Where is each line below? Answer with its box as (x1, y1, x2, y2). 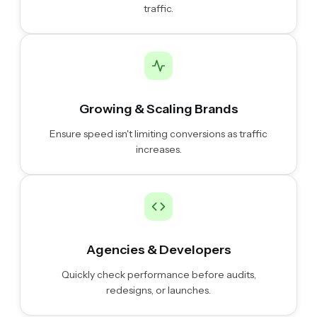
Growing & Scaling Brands (79, 101, 238, 117)
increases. (135, 143, 182, 156)
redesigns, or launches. (106, 284, 211, 297)
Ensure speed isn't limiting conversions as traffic (50, 127, 267, 141)
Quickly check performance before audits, (61, 268, 256, 282)
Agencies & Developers (86, 242, 231, 258)
